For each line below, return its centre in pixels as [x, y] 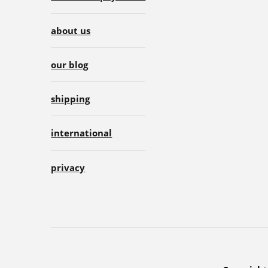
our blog [70, 64]
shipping [71, 99]
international [82, 133]
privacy [68, 167]
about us [71, 30]
